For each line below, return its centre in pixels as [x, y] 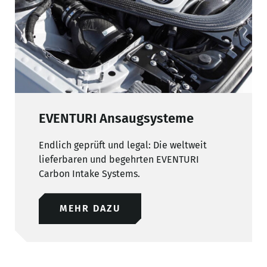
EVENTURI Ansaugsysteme [116, 119]
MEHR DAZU [90, 209]
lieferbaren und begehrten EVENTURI [119, 160]
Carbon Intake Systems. [89, 174]
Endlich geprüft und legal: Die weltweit [123, 145]
